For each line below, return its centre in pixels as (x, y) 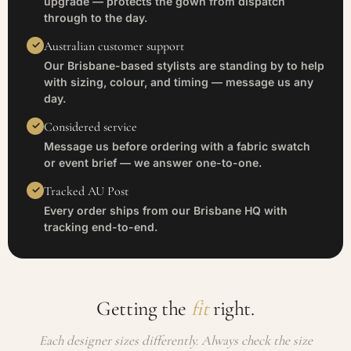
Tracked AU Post (86, 191)
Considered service (90, 127)
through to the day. (96, 17)
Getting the (144, 308)
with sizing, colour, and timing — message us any (179, 81)
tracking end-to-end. (101, 226)
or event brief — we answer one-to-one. (153, 162)
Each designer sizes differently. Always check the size (175, 340)
